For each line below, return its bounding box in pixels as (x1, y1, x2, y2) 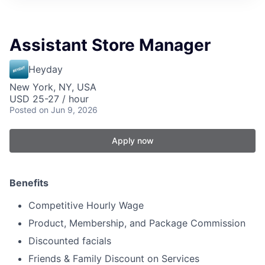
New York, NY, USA (9, 81, 96, 93)
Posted (9, 105, 37, 115)
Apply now (111, 135, 154, 146)
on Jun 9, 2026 (39, 105, 98, 115)
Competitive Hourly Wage (28, 199, 144, 212)
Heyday (28, 63, 63, 76)
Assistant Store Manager (9, 35, 211, 56)
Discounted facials (28, 235, 111, 247)
